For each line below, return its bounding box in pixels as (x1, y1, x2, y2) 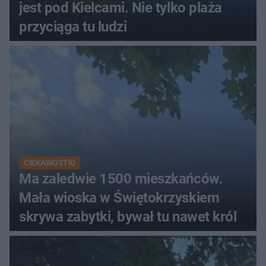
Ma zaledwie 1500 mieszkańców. (19, 170, 223, 188)
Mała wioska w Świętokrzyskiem (19, 189, 220, 207)
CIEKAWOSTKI (24, 158, 75, 168)
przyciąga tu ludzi (19, 18, 127, 36)
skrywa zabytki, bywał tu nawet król (19, 208, 237, 226)
